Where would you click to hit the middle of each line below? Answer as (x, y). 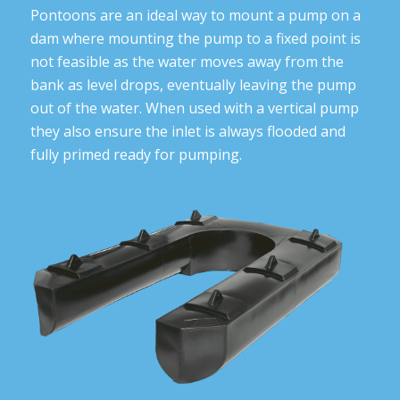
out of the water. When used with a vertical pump (194, 108)
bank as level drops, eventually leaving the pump (193, 85)
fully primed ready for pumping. (136, 155)
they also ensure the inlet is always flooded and (187, 132)
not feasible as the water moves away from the (187, 62)
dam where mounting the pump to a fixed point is (195, 39)
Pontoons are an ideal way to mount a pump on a (195, 16)
